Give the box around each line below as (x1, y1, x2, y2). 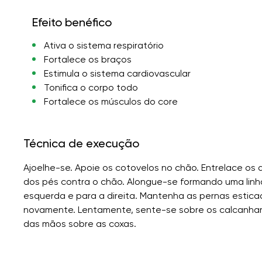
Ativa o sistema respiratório (43, 39, 164, 51)
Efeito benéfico (32, 15, 112, 29)
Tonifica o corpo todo (43, 81, 138, 93)
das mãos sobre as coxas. (23, 218, 136, 229)
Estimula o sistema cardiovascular (43, 67, 191, 79)
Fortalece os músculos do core (43, 95, 178, 107)
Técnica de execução (23, 136, 139, 150)
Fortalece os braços (43, 53, 132, 65)
